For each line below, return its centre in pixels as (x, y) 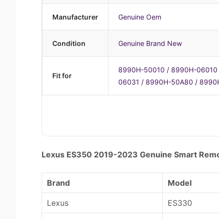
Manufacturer (75, 17)
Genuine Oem (140, 17)
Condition (69, 43)
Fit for (62, 76)
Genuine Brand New (150, 43)
